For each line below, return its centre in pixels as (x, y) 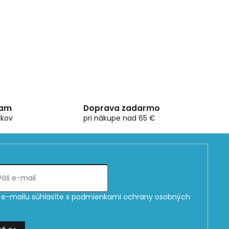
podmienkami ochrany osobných (131, 197)
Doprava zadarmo (121, 108)
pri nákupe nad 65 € (119, 118)
